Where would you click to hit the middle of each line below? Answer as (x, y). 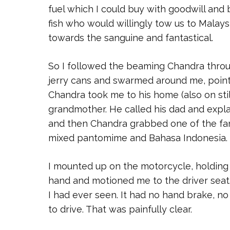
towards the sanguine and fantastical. (131, 37)
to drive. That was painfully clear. (120, 209)
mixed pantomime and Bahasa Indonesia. (138, 138)
